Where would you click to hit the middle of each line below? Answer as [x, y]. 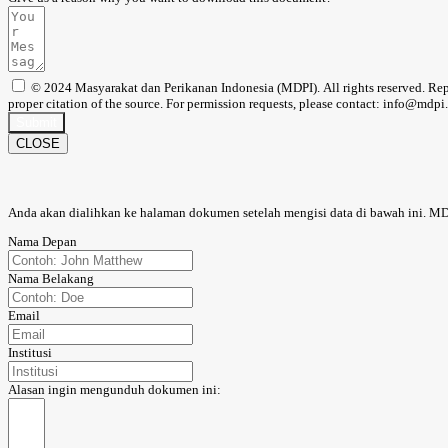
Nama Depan [42, 241]
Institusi [30, 352]
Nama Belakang [51, 278]
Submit [36, 122]
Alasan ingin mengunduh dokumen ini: [114, 389]
